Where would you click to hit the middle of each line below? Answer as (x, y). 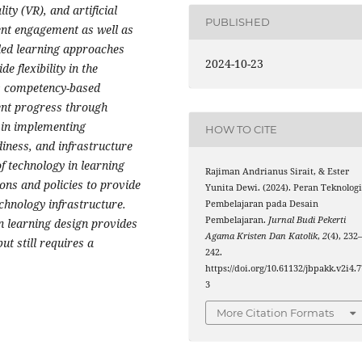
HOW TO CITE (242, 130)
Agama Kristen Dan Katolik (262, 236)
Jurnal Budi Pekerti (307, 219)
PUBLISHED (238, 22)
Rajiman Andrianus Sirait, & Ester (278, 171)
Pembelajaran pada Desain (262, 203)
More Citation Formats (276, 313)
